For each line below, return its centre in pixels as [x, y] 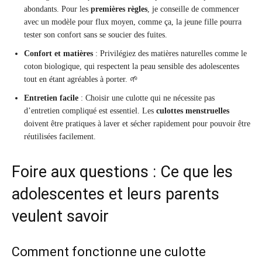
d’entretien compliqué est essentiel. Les [90, 111]
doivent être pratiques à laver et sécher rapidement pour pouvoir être [137, 124]
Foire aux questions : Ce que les [122, 172]
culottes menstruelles [193, 111]
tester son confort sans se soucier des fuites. [96, 35]
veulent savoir [60, 217]
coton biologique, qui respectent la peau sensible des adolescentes [132, 67]
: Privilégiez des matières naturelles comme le [170, 54]
